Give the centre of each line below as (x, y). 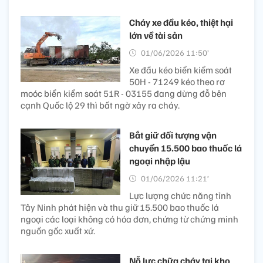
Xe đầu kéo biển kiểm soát (181, 70)
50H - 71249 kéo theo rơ (177, 81)
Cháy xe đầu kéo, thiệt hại (181, 22)
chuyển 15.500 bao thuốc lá (186, 148)
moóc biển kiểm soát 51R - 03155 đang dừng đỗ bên (124, 93)
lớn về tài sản (156, 35)
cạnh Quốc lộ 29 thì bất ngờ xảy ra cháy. (100, 105)
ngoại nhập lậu (160, 161)
